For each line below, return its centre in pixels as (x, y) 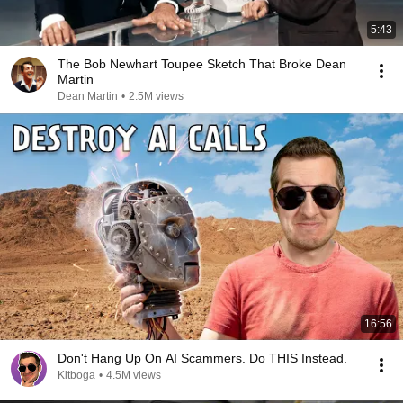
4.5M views (134, 375)
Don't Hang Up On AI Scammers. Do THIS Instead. (202, 358)
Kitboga (76, 375)
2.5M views (156, 96)
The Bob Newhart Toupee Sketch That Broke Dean (202, 64)
